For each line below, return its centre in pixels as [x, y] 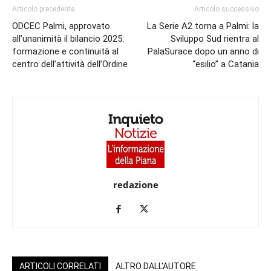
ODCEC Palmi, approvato [61, 26]
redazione [135, 185]
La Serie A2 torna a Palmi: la [203, 26]
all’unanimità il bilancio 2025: [68, 39]
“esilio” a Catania [226, 64]
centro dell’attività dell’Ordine [70, 64]
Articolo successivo [227, 9]
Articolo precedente [43, 9]
